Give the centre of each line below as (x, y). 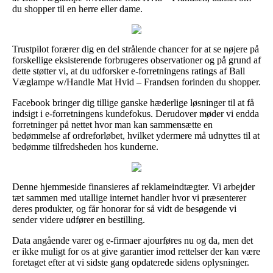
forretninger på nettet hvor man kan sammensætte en (112, 124)
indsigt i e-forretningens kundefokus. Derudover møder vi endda (136, 113)
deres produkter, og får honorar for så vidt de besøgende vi (124, 208)
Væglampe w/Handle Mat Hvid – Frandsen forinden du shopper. (136, 82)
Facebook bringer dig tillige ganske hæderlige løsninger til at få (133, 102)
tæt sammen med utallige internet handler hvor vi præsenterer (129, 197)
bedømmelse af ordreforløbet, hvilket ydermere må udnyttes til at (136, 135)
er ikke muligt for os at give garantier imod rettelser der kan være (136, 251)
